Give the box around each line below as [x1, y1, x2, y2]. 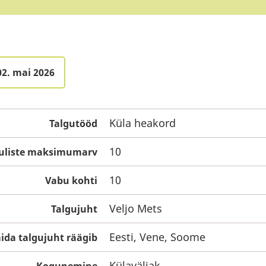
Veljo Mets [109, 201, 162, 216]
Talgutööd [49, 117, 97, 130]
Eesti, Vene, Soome [109, 230, 205, 244]
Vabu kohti [45, 174, 97, 187]
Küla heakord [109, 116, 176, 130]
